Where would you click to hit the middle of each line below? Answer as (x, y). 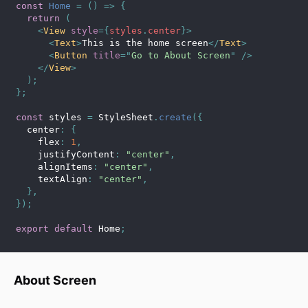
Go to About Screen (181, 55)
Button (71, 55)
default (74, 229)
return (43, 18)
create (175, 117)
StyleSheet (123, 117)
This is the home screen (145, 43)
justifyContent (65, 154)
